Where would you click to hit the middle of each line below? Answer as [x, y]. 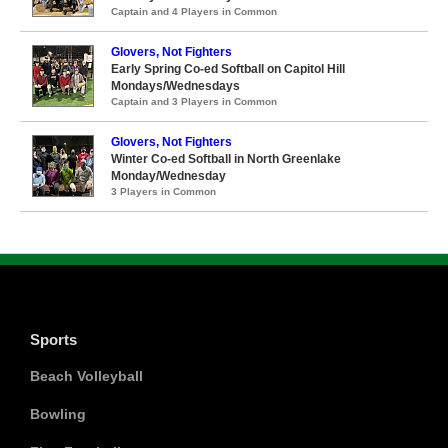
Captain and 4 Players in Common [194, 11]
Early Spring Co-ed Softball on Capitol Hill [228, 68]
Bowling [58, 413]
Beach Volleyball [86, 375]
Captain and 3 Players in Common [194, 101]
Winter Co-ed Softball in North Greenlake [226, 158]
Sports [53, 339]
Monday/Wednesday [168, 175]
